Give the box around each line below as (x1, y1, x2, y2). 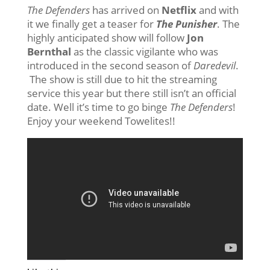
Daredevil (193, 58, 236, 73)
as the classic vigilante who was (71, 45, 218, 59)
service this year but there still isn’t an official (27, 86, 236, 101)
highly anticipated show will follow (27, 31, 187, 45)
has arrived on (89, 3, 162, 17)
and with (196, 3, 239, 17)
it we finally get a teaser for (27, 17, 156, 31)
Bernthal (27, 45, 71, 59)
